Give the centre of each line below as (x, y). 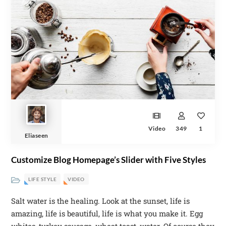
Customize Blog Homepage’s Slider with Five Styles (109, 160)
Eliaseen (36, 136)
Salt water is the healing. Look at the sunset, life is (101, 201)
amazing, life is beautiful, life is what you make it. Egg (107, 214)
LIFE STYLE (43, 179)
